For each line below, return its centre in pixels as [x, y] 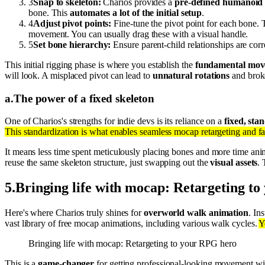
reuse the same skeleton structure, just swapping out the [108, 163]
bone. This [49, 12]
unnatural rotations [191, 75]
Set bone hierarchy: [72, 44]
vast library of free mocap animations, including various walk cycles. [132, 224]
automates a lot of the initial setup [136, 12]
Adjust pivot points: [72, 23]
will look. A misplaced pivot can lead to [79, 75]
